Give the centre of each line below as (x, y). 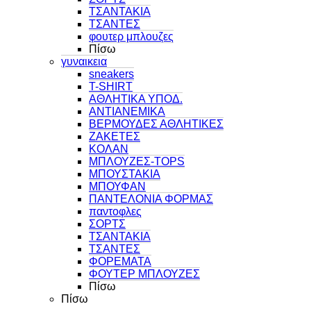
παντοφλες (115, 211)
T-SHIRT (111, 86)
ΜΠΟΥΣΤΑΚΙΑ (125, 174)
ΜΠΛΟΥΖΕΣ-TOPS (137, 161)
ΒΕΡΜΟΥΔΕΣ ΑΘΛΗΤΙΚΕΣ (156, 124)
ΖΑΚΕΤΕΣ (115, 136)
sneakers (111, 74)
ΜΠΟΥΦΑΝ (117, 186)
